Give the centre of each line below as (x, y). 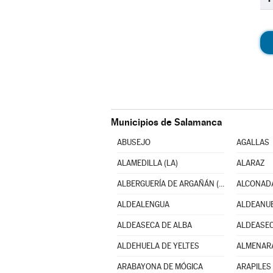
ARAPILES (253, 267)
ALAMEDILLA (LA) (147, 163)
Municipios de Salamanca (166, 122)
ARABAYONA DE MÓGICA (160, 267)
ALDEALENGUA (143, 204)
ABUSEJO (133, 142)
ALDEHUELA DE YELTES (158, 246)
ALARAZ (250, 163)
